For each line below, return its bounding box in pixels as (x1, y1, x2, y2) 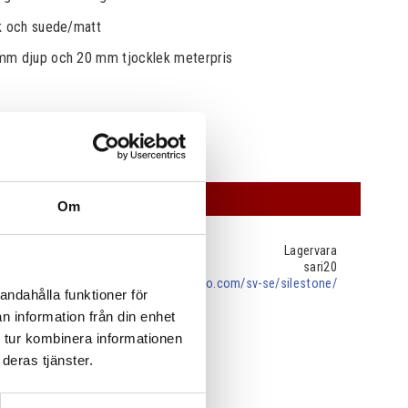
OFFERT (98, 189, 148, 209)
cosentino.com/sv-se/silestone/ (157, 276, 337, 292)
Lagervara (284, 243, 337, 260)
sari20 (303, 260, 337, 276)
